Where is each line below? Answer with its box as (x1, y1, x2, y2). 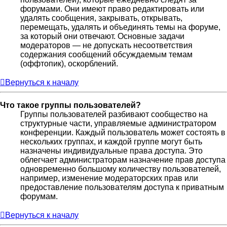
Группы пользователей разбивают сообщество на (20, 109, 208, 119)
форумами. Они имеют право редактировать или (20, 4, 204, 13)
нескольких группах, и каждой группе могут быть (20, 137, 202, 146)
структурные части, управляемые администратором (20, 119, 216, 128)
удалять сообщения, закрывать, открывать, (20, 13, 182, 22)
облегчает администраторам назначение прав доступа (20, 155, 225, 164)
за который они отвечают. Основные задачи (20, 31, 184, 41)
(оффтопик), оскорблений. (20, 59, 118, 68)
